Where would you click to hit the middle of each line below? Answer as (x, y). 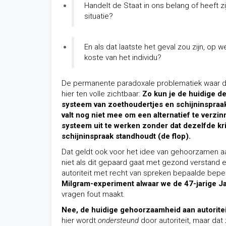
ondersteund (118, 220)
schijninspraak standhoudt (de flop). (126, 136)
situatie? (99, 16)
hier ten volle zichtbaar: (102, 94)
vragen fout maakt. (93, 194)
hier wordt (80, 220)
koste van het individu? (123, 58)
